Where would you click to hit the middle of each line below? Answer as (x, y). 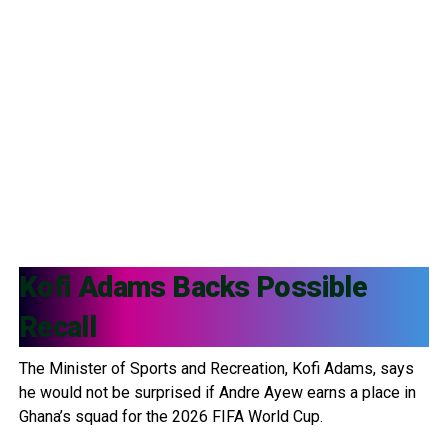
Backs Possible (266, 286)
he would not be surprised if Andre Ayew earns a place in (217, 392)
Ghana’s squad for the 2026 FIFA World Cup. (170, 416)
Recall (57, 326)
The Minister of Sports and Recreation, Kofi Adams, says (216, 368)
